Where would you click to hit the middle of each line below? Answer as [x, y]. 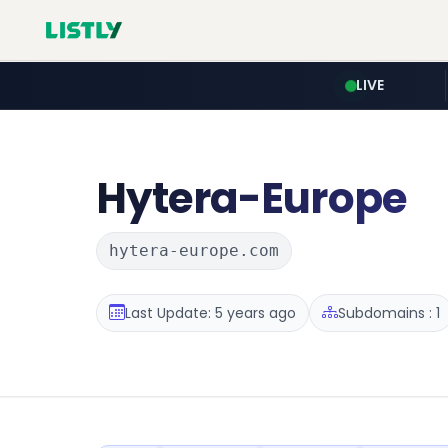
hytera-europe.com [194, 250]
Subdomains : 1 [389, 312]
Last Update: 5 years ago [210, 312]
